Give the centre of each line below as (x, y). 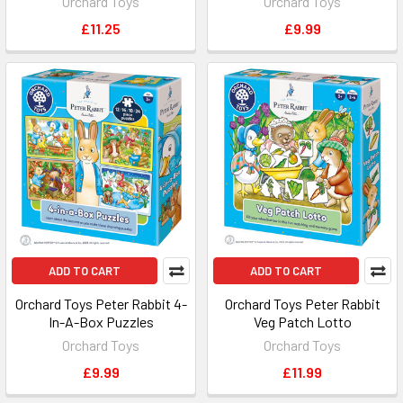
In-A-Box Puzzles (101, 322)
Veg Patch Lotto (302, 322)
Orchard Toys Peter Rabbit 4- (101, 304)
